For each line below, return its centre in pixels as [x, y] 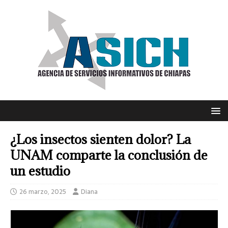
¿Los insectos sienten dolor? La [101, 139]
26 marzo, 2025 [43, 192]
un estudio [40, 171]
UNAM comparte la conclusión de [109, 155]
